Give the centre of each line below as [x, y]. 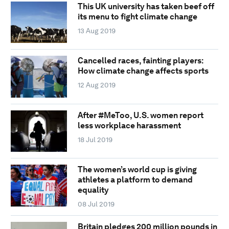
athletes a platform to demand [135, 180]
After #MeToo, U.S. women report [140, 115]
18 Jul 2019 [95, 139]
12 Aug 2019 [96, 85]
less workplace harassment [129, 125]
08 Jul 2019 [96, 204]
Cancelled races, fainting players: [140, 61]
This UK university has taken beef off [146, 7]
